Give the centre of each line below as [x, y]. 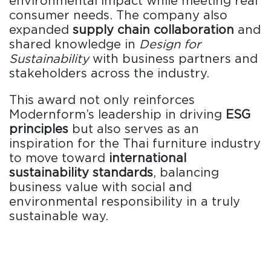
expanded [41, 29]
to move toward [59, 158]
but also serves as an [134, 129]
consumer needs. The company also [118, 15]
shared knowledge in [74, 44]
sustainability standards [81, 172]
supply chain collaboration [153, 29]
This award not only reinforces [102, 100]
